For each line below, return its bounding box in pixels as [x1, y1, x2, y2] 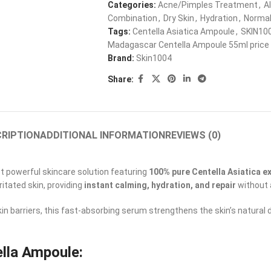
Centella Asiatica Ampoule [132, 27, 235, 36]
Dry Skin [163, 13, 194, 23]
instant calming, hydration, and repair [84, 180, 236, 190]
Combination [107, 13, 157, 23]
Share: [107, 74, 134, 84]
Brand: [107, 53, 136, 63]
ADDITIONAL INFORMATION [40, 129, 165, 141]
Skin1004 [135, 53, 172, 63]
